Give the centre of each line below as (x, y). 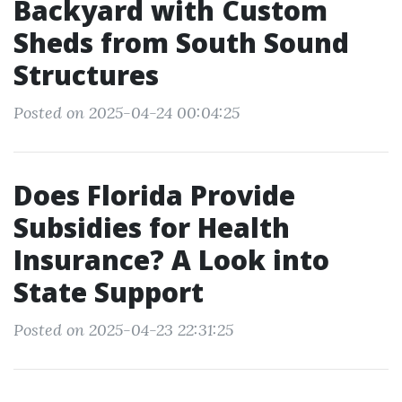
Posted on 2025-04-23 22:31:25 (123, 330)
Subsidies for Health (152, 227)
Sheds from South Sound (181, 43)
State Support (109, 292)
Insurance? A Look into (171, 260)
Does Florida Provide (154, 195)
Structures (86, 75)
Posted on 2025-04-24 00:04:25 (127, 113)
